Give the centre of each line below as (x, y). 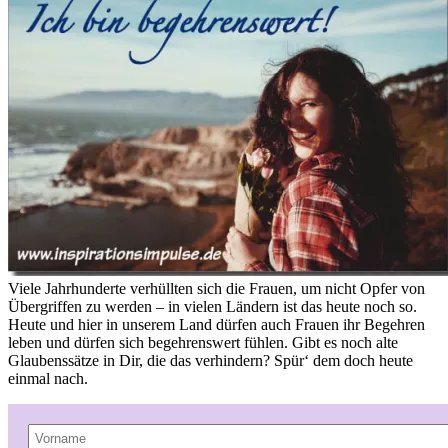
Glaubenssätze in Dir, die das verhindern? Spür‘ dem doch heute (210, 360)
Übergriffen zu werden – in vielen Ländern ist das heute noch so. (212, 306)
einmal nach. (48, 378)
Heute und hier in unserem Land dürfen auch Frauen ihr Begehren (216, 324)
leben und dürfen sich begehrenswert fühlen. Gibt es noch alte (203, 342)
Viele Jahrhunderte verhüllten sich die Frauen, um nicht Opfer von (216, 288)
